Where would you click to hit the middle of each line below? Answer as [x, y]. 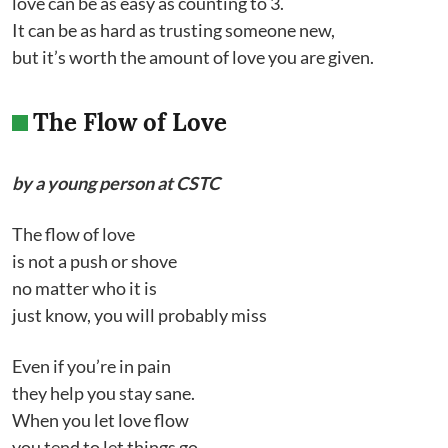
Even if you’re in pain [91, 366]
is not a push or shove [94, 261]
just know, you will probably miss [141, 315]
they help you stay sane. [103, 393]
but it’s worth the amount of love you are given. [193, 57]
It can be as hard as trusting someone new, [173, 30]
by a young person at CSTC [116, 183]
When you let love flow [100, 420]
